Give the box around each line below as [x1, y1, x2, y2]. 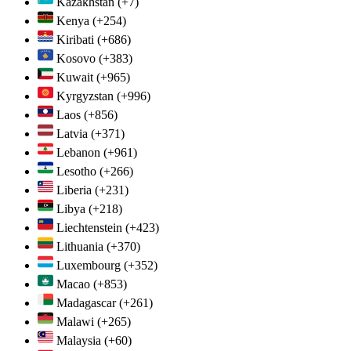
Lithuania [56, 239, 103, 253]
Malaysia [56, 333, 101, 347]
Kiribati [56, 32, 94, 46]
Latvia [56, 126, 88, 140]
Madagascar [56, 295, 116, 309]
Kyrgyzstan [56, 89, 114, 103]
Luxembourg [56, 258, 121, 272]
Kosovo [56, 51, 96, 65]
